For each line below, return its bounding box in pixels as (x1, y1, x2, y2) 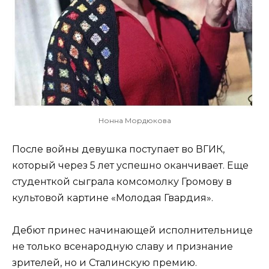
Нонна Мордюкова (98, 115, 171, 125)
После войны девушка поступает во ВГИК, (12, 143, 225, 155)
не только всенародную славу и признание (12, 240, 233, 252)
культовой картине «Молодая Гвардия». (12, 192, 213, 204)
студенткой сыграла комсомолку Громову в (12, 175, 232, 187)
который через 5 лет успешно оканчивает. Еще (12, 159, 249, 171)
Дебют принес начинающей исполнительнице (12, 224, 253, 236)
